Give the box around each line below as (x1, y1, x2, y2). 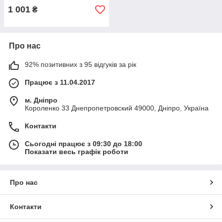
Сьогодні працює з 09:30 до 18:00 (25, 140, 142, 148)
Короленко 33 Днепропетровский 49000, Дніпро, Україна (25, 104, 209, 112)
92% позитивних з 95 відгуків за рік (25, 60, 136, 68)
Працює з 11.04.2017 (25, 78, 95, 86)
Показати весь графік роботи (25, 148, 128, 156)
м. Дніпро (25, 96, 57, 104)
